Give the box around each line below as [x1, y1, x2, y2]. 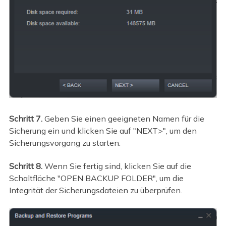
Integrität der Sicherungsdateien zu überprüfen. [9, 185, 182, 196]
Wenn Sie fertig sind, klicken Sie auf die [44, 161, 191, 172]
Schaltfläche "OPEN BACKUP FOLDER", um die [9, 173, 184, 184]
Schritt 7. [9, 113, 42, 124]
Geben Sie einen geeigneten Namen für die [42, 113, 204, 124]
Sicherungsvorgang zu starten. [9, 137, 121, 148]
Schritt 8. [9, 161, 44, 172]
